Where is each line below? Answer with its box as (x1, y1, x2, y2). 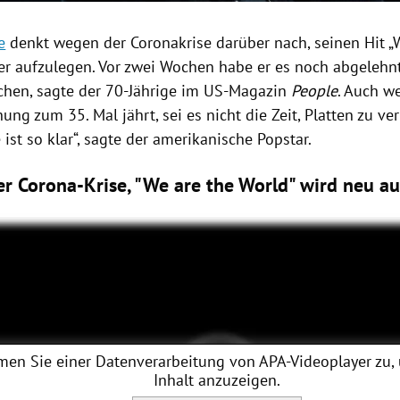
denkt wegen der (5, 32, 131, 54)
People (291, 80, 338, 102)
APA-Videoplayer (258, 350, 371, 371)
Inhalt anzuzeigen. (153, 369, 280, 390)
